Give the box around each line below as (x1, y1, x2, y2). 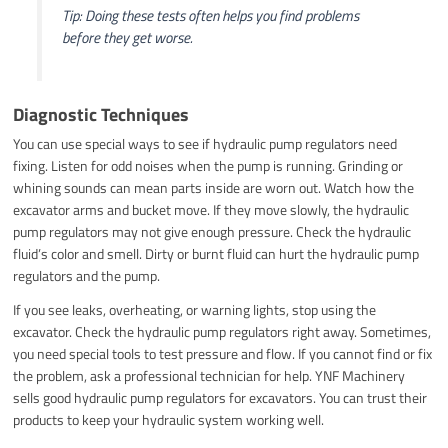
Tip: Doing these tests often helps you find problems (61, 3, 359, 27)
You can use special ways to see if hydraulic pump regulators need (13, 132, 398, 154)
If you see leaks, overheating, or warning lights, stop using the (13, 298, 377, 320)
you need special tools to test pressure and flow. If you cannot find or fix (13, 342, 433, 364)
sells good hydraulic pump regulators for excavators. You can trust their (13, 386, 428, 408)
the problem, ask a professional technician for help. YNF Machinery (13, 364, 406, 386)
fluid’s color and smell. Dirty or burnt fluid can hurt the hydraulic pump (13, 242, 420, 264)
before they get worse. (61, 25, 193, 49)
